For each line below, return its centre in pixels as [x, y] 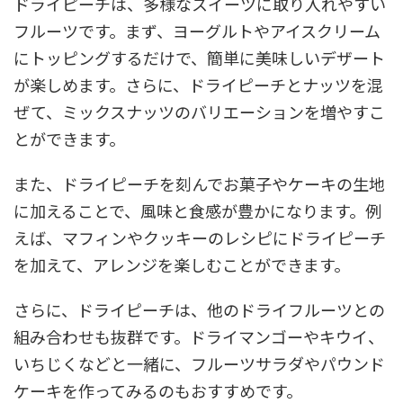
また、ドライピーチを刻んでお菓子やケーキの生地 [199, 183]
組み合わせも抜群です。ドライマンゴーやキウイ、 [199, 336]
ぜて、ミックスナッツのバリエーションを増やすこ [199, 111]
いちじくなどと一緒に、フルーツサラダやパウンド [199, 363]
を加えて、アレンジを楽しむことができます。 [182, 264]
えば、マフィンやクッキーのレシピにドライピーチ [200, 237]
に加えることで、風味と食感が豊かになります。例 [197, 210]
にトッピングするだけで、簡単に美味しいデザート [199, 57]
